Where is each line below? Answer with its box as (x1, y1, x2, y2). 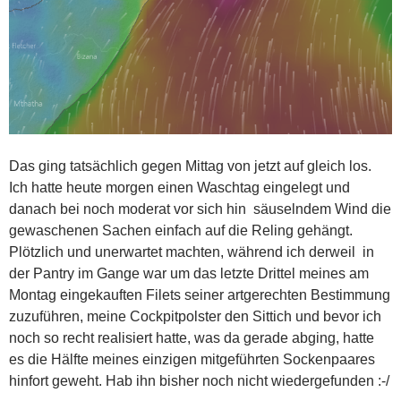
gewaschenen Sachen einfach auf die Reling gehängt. (9, 223, 353, 239)
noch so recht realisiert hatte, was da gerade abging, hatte (9, 330, 374, 346)
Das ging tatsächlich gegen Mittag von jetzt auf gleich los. (9, 158, 371, 175)
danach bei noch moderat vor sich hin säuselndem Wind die (9, 201, 391, 218)
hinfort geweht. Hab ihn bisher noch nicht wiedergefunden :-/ (9, 373, 389, 389)
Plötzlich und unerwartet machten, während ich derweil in (9, 244, 374, 260)
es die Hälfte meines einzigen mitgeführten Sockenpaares (9, 352, 375, 368)
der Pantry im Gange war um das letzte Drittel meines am (9, 266, 369, 282)
